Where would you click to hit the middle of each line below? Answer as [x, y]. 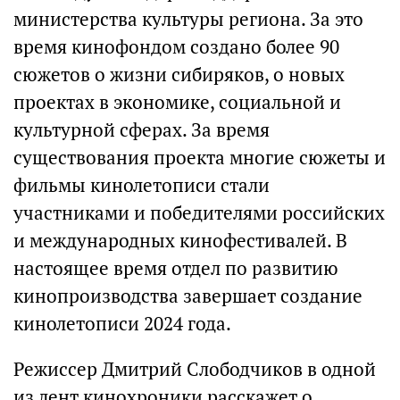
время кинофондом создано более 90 [176, 46]
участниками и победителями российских [199, 212]
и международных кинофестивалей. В [180, 240]
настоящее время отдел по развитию [176, 268]
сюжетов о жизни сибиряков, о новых [179, 74]
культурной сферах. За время [142, 129]
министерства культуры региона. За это [188, 19]
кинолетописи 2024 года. [122, 323]
